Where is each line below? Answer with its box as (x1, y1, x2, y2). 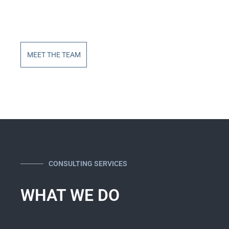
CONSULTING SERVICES (49, 159, 127, 168)
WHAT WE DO (20, 186, 120, 205)
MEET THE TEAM (27, 50, 81, 59)
